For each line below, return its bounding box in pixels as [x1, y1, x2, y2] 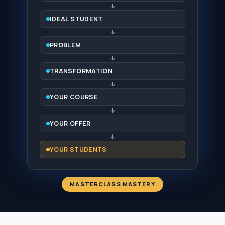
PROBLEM [50, 41, 81, 50]
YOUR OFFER [50, 119, 91, 128]
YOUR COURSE [50, 93, 98, 102]
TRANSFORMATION [50, 67, 113, 76]
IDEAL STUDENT [50, 15, 103, 24]
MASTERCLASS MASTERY [70, 180, 155, 188]
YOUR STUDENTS [50, 145, 107, 154]
